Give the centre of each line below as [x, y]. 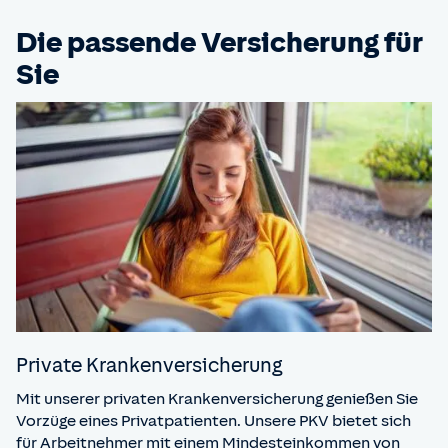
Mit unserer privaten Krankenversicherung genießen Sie [217, 399]
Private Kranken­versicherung [149, 365]
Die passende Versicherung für [219, 41]
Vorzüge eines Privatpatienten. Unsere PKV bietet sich [213, 421]
